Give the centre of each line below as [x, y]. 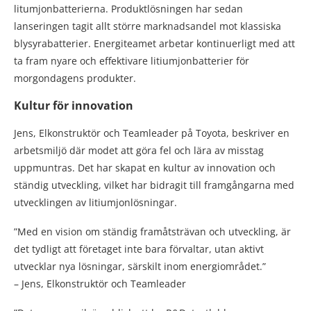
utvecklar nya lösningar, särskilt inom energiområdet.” [140, 267]
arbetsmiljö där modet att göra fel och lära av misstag [139, 151]
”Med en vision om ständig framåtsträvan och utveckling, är [152, 232]
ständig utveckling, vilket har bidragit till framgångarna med [154, 185]
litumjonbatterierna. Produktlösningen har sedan [128, 9]
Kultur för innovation [74, 106]
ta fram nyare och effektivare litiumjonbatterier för [132, 61]
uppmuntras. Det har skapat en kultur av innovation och [145, 168]
